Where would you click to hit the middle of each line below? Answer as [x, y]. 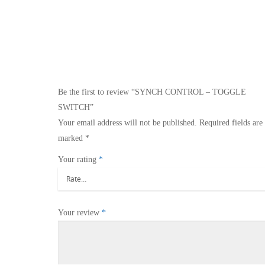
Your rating [78, 159]
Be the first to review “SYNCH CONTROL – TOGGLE [152, 92]
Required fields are [231, 123]
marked [71, 138]
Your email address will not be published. [127, 123]
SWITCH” [75, 107]
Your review [80, 213]
